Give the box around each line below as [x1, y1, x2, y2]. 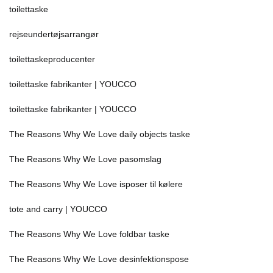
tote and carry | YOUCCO [9, 204, 107, 214]
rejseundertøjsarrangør [9, 29, 99, 39]
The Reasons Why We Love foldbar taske [9, 229, 169, 239]
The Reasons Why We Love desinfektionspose [9, 254, 189, 264]
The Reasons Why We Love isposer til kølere [9, 179, 183, 189]
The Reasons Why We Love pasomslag [9, 154, 161, 164]
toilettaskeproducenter [9, 54, 95, 64]
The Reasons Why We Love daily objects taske [9, 129, 190, 139]
